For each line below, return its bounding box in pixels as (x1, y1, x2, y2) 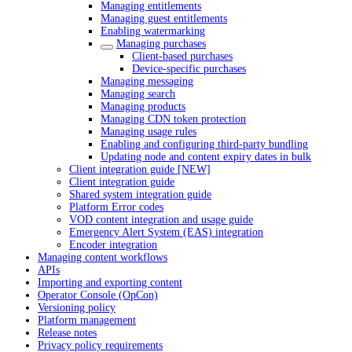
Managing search (101, 88, 175, 100)
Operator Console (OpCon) (38, 289, 158, 301)
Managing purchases (116, 38, 206, 49)
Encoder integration (69, 239, 157, 251)
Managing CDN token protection (101, 113, 246, 125)
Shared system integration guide (69, 189, 211, 200)
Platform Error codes (69, 201, 163, 213)
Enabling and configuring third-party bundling (101, 138, 308, 150)
